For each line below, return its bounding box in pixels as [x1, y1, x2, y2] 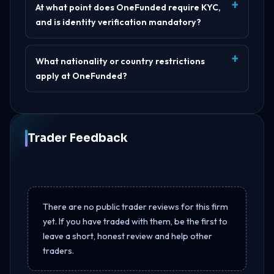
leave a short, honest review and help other [43, 230, 212, 242]
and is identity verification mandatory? [35, 16, 201, 28]
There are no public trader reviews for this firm [43, 201, 228, 212]
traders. [43, 245, 74, 256]
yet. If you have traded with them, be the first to [43, 215, 228, 227]
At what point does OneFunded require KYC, [35, 1, 221, 13]
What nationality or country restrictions [35, 55, 205, 67]
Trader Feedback [28, 130, 128, 145]
